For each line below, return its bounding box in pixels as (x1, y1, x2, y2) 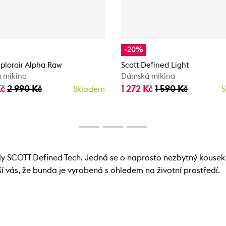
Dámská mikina (121, 73, 175, 80)
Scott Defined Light (121, 62, 189, 69)
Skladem (73, 85, 105, 93)
